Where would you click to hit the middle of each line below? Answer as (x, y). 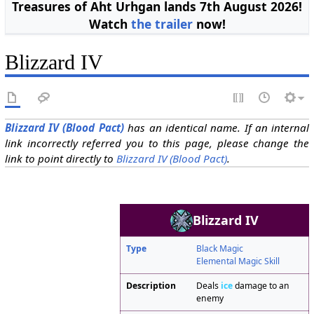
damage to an (261, 286)
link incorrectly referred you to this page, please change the (157, 143)
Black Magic (220, 249)
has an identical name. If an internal (217, 127)
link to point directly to (60, 158)
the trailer (162, 24)
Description (151, 286)
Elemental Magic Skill (238, 261)
